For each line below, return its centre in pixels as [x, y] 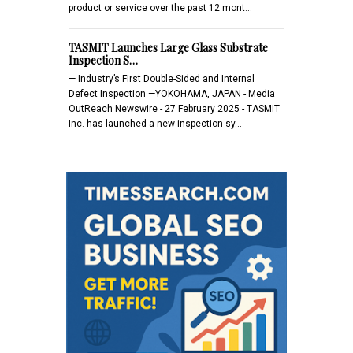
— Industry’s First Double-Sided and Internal [162, 78]
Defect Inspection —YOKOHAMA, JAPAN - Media [172, 93]
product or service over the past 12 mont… [160, 7]
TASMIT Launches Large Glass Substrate [168, 47]
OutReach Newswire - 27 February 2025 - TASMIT [174, 108]
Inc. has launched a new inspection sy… [155, 123]
